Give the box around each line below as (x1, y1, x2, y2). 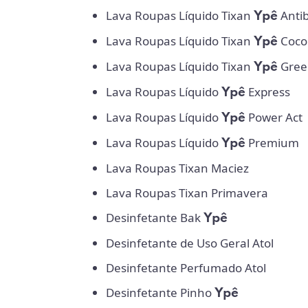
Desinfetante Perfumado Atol (106, 259, 266, 276)
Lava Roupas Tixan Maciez (106, 159, 249, 176)
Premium (245, 134, 299, 151)
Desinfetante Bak (106, 209, 203, 225)
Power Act (245, 109, 302, 125)
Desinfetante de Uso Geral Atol (106, 234, 274, 251)
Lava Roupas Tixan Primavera (106, 184, 268, 201)
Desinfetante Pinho (106, 284, 214, 300)
